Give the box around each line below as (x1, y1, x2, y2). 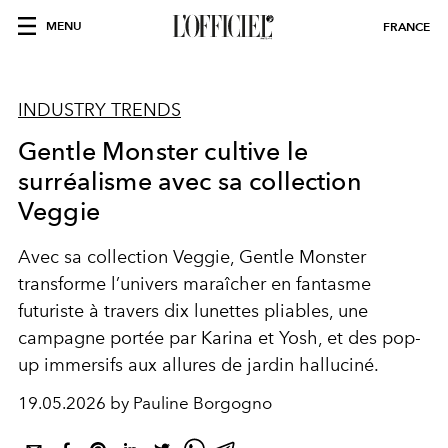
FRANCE (383, 19, 430, 34)
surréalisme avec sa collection (18, 166, 362, 196)
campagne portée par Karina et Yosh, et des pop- (18, 327, 421, 349)
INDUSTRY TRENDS (18, 99, 181, 121)
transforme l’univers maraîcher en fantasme (18, 273, 371, 295)
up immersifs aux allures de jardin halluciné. (18, 354, 379, 376)
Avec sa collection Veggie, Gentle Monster (18, 246, 366, 268)
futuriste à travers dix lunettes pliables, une (18, 300, 368, 322)
